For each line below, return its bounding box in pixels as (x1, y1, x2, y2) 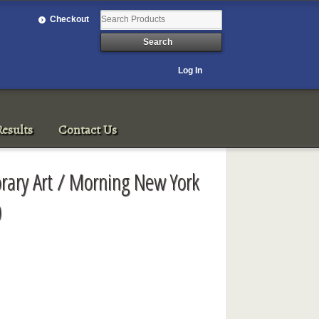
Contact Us (58, 120, 117, 138)
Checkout (50, 14, 90, 24)
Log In (178, 65, 203, 75)
